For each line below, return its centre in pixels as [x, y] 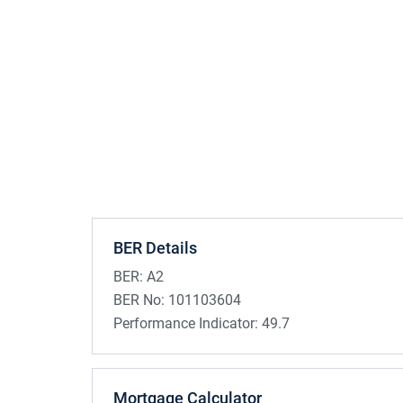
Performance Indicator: [186, 324]
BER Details [155, 248]
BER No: [139, 300]
